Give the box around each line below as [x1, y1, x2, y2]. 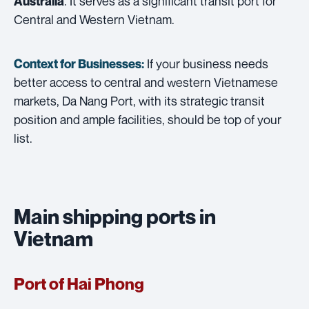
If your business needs [144, 55, 268, 71]
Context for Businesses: [14, 56, 144, 71]
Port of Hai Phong [14, 273, 144, 294]
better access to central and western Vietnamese [14, 74, 278, 90]
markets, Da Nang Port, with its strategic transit [14, 92, 265, 108]
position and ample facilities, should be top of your [14, 111, 281, 127]
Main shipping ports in [14, 203, 216, 229]
